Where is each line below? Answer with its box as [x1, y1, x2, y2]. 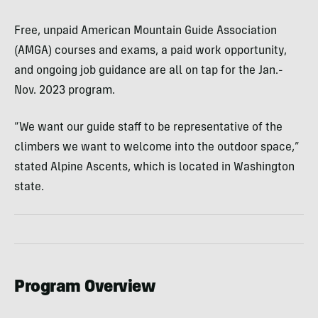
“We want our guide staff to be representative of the [14, 121, 283, 133]
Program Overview [14, 279, 155, 297]
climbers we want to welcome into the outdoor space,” [14, 141, 300, 153]
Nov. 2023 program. [14, 84, 115, 97]
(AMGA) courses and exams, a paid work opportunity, [14, 45, 287, 57]
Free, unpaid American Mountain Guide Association [14, 25, 277, 37]
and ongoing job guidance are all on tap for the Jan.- [14, 65, 283, 77]
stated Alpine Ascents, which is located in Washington [14, 161, 295, 173]
